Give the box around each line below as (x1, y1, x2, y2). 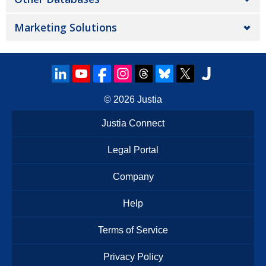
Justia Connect (102, 118, 164, 128)
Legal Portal (107, 145, 159, 155)
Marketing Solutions (14, 20, 117, 34)
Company (112, 172, 154, 182)
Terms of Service (98, 225, 168, 235)
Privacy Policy (103, 252, 163, 262)
